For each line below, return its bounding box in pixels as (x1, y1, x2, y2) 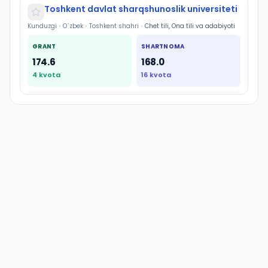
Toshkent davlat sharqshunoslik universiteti (44, 3, 237, 15)
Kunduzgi (28, 22, 57, 31)
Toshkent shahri (89, 22, 139, 31)
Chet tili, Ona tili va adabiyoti (145, 22, 235, 31)
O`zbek (63, 22, 83, 31)
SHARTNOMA (141, 42, 185, 51)
